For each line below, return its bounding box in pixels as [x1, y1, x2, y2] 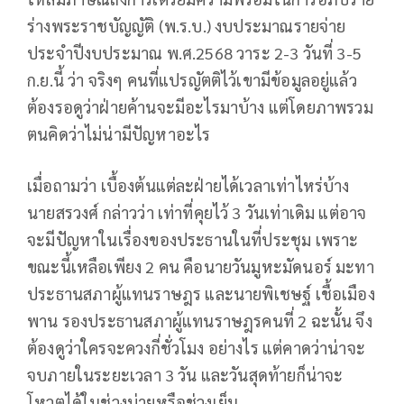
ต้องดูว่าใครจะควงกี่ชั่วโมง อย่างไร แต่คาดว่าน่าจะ [27, 336, 366, 358]
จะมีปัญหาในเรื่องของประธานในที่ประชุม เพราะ [27, 228, 359, 250]
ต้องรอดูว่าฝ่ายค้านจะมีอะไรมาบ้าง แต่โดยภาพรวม [27, 96, 373, 117]
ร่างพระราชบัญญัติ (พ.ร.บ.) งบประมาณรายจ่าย [27, 14, 346, 36]
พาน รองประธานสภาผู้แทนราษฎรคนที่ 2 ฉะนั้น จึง [27, 309, 372, 331]
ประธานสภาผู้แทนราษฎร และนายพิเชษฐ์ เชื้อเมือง [27, 282, 375, 304]
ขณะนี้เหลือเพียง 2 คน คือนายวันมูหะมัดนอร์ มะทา [27, 255, 374, 277]
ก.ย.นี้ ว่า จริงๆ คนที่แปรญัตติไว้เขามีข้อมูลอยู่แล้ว [27, 69, 357, 90]
